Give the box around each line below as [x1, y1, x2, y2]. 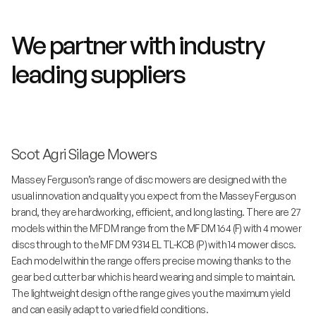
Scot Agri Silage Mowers [11, 145, 159, 164]
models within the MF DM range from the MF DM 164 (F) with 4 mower [11, 222, 301, 235]
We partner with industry [11, 28, 264, 61]
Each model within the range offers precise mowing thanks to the [11, 255, 291, 267]
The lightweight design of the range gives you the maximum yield [11, 287, 291, 300]
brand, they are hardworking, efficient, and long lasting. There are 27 [11, 206, 300, 219]
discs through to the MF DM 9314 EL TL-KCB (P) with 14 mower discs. [11, 238, 296, 251]
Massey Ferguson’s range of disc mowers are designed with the [11, 174, 286, 186]
